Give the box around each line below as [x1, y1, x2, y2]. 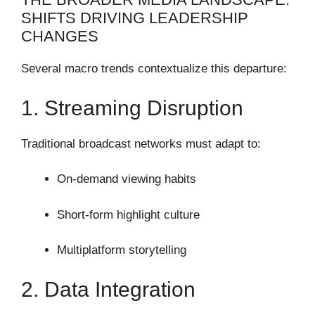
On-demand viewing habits [57, 172, 196, 186]
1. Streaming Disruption [21, 96, 243, 120]
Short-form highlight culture [57, 207, 200, 221]
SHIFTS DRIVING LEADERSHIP [21, 9, 248, 27]
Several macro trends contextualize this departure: [21, 62, 287, 76]
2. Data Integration [21, 277, 195, 301]
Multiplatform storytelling [57, 243, 186, 257]
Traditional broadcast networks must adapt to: [21, 136, 261, 150]
